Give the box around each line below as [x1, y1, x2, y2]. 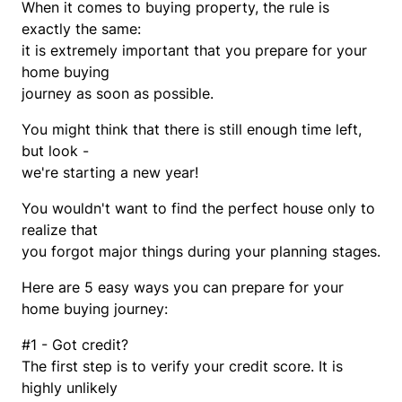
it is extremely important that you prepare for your [22, 41, 367, 59]
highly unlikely [22, 379, 122, 397]
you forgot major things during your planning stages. [22, 242, 380, 260]
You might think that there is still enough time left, [22, 120, 362, 138]
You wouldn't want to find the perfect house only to [22, 199, 375, 217]
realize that [22, 221, 102, 239]
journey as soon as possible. [22, 84, 214, 102]
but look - [22, 142, 93, 160]
